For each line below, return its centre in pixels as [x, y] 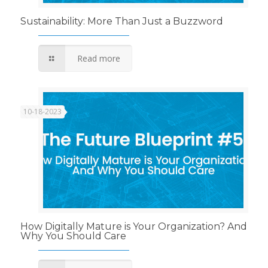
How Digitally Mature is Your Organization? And [133, 227]
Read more [99, 58]
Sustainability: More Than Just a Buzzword [121, 21]
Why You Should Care [73, 236]
